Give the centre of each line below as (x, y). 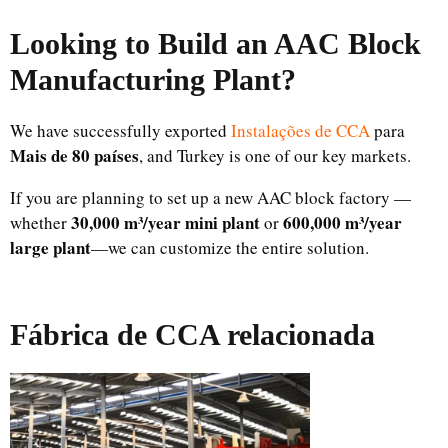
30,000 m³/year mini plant (165, 222)
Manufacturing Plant (145, 79)
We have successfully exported (120, 130)
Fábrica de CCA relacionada (192, 334)
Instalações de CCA (302, 130)
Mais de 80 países (74, 155)
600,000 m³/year (342, 222)
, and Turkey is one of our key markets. (275, 155)
